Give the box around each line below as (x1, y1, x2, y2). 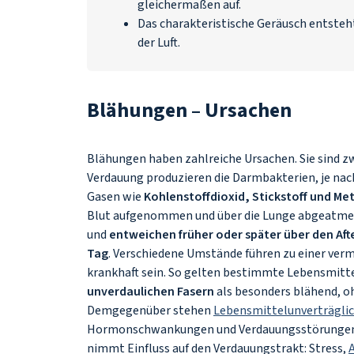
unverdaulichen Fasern (87, 283, 214, 300)
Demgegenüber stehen (87, 302, 213, 319)
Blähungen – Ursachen (87, 96, 296, 125)
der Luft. (137, 34, 180, 51)
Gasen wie (87, 188, 144, 205)
